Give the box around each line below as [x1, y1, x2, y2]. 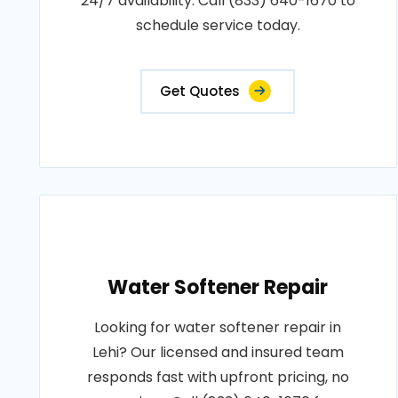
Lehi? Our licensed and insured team [92, 342, 344, 362]
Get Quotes [160, 82, 241, 100]
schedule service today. [135, 15, 300, 36]
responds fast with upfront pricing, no [86, 367, 349, 387]
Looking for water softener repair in [94, 317, 342, 338]
